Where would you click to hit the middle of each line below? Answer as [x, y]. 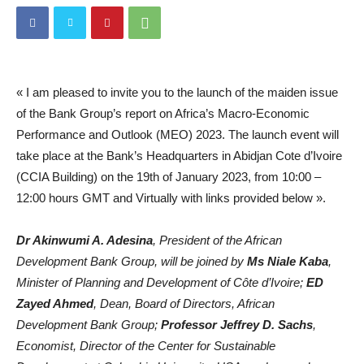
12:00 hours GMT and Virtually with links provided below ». [171, 198]
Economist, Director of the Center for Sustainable [146, 346]
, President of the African [217, 240]
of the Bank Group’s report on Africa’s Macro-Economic [163, 113]
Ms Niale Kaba [288, 261]
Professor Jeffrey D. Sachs [237, 325]
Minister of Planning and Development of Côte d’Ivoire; [161, 282]
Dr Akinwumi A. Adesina [84, 240]
